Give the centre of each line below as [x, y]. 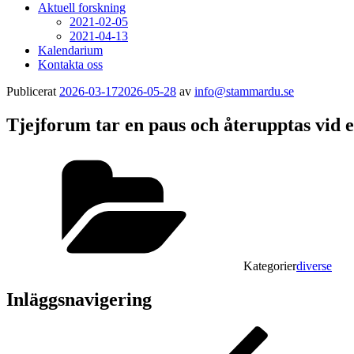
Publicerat [31, 91]
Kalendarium [70, 50]
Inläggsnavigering [79, 299]
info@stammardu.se [244, 91]
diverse [314, 265]
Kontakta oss [70, 64]
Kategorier [270, 265]
